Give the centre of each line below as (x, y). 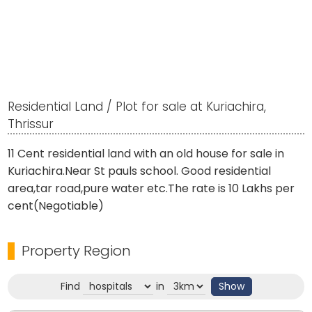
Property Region (77, 251)
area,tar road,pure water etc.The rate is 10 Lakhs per (151, 189)
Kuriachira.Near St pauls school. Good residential (140, 171)
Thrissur (31, 124)
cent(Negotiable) (56, 206)
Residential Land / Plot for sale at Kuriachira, (137, 107)
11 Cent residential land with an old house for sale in (146, 154)
